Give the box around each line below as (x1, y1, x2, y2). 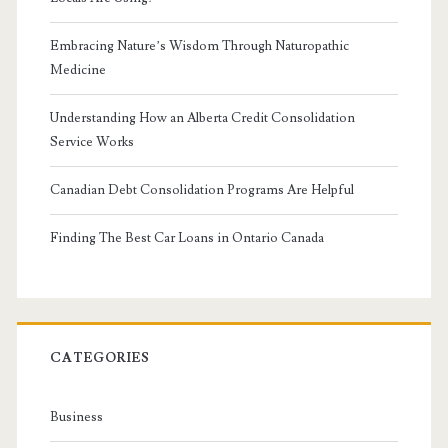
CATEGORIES (49, 349, 151, 366)
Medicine (49, 61, 106, 78)
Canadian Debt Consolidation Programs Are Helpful (49, 181, 354, 198)
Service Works (49, 133, 134, 150)
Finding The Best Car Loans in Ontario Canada (49, 229, 324, 246)
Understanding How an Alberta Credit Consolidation (49, 109, 355, 126)
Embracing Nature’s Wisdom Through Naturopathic (49, 37, 349, 54)
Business (49, 408, 103, 425)
